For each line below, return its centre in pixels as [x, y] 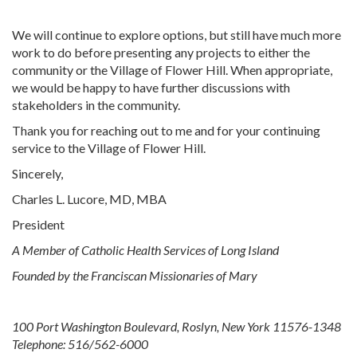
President [38, 224]
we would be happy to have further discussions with [151, 87]
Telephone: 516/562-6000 [80, 343]
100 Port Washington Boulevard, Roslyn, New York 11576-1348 [177, 326]
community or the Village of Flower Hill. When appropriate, [172, 69]
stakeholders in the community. [96, 104]
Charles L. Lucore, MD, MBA [89, 198]
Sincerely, [37, 173]
